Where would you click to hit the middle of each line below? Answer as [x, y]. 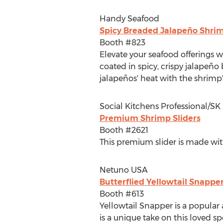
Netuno [115, 170]
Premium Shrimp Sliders [150, 118]
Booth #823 [122, 43]
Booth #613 [121, 194]
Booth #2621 [124, 130]
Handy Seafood [129, 19]
